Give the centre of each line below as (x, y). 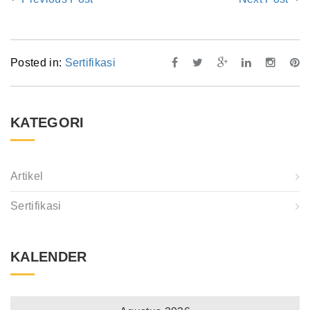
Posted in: (38, 63)
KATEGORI (47, 123)
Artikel (27, 176)
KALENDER (49, 257)
